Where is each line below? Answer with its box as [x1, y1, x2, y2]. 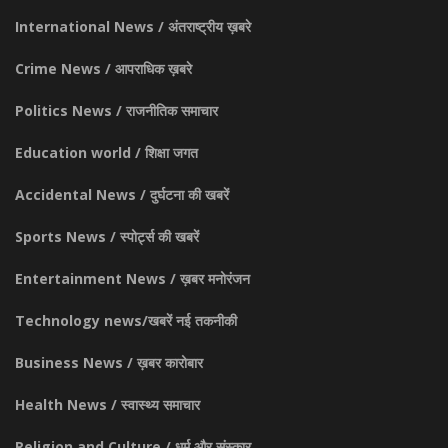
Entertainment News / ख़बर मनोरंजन [15, 268, 250, 288]
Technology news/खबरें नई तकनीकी [15, 310, 237, 330]
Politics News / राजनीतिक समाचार [15, 100, 218, 120]
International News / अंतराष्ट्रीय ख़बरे [15, 16, 251, 36]
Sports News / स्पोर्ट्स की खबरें [15, 226, 199, 246]
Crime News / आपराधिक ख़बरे [15, 58, 192, 78]
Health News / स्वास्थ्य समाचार [15, 394, 200, 414]
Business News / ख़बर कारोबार [15, 352, 203, 372]
